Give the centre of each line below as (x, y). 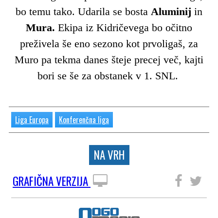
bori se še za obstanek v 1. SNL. (109, 75)
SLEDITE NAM (142, 181)
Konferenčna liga (84, 119)
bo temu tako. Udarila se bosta (83, 11)
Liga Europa (32, 119)
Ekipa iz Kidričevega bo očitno (124, 27)
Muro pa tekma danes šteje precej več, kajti (109, 59)
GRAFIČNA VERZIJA (52, 181)
